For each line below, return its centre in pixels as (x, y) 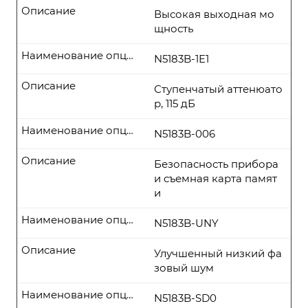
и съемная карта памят (216, 178)
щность (174, 29)
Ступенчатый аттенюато (218, 89)
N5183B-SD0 (185, 298)
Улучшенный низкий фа (218, 253)
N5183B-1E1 (181, 59)
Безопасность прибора (216, 164)
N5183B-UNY (186, 223)
